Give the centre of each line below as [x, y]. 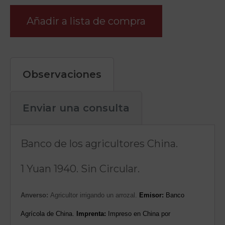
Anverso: [34, 195]
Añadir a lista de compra [86, 21]
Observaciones [62, 74]
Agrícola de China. [48, 213]
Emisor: [151, 195]
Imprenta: [91, 213]
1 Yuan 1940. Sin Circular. [80, 168]
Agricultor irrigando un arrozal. [94, 195]
